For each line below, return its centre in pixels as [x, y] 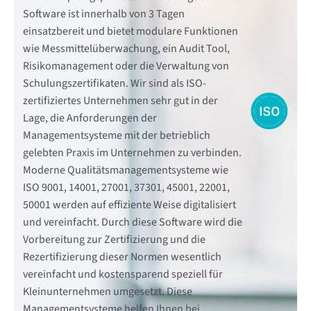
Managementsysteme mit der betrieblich [116, 136]
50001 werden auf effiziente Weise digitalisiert [129, 205]
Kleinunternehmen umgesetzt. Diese [107, 292]
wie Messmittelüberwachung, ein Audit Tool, [126, 49]
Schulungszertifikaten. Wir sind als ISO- [114, 84]
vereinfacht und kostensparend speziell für [123, 275]
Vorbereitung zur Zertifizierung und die [114, 240]
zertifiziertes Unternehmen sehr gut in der [120, 101]
